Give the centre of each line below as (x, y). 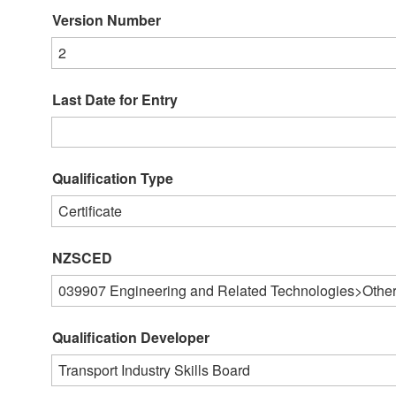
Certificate (90, 210)
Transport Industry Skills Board (154, 369)
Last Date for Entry (115, 99)
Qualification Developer (131, 337)
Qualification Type (113, 178)
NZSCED (82, 257)
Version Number (107, 19)
